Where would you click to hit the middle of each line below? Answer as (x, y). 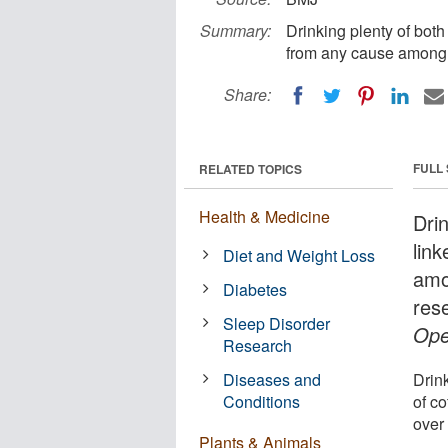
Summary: (235, 30)
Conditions (262, 401)
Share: (247, 94)
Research (258, 345)
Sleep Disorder (277, 323)
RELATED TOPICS (250, 168)
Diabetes (255, 289)
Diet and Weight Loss (299, 255)
